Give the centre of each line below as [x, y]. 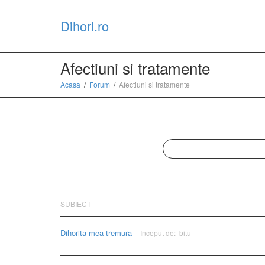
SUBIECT [76, 204]
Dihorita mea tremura [96, 233]
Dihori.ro [85, 26]
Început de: [159, 233]
